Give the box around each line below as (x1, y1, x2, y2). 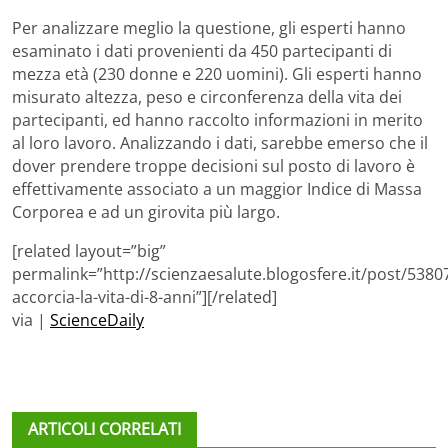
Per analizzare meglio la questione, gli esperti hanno (12, 17, 406, 40)
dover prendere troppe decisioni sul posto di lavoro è (12, 155, 415, 178)
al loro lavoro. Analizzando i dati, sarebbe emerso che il (12, 132, 428, 155)
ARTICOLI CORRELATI (28, 418, 181, 441)
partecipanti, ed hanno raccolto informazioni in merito (12, 109, 423, 132)
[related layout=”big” (12, 240, 166, 263)
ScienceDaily (50, 309, 144, 332)
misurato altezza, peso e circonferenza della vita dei (12, 86, 402, 109)
